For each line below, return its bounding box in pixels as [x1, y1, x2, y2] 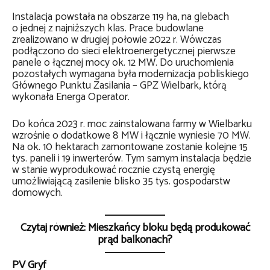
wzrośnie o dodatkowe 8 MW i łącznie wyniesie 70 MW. [12, 127, 251, 145]
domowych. [12, 184, 63, 202]
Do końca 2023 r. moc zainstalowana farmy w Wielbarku [12, 116, 252, 133]
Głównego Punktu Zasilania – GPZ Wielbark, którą [12, 77, 227, 95]
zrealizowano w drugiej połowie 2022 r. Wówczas [12, 31, 222, 49]
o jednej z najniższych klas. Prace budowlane [12, 20, 204, 37]
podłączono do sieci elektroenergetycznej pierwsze [12, 43, 236, 60]
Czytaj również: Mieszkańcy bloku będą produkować [20, 219, 250, 237]
